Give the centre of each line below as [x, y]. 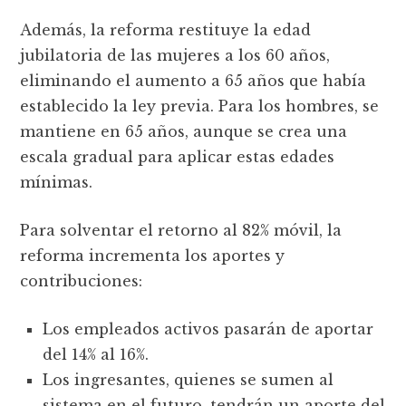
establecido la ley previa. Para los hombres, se [200, 106]
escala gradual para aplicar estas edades [178, 156]
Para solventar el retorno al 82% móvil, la [181, 230]
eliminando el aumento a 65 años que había [193, 80]
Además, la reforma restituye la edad [166, 29]
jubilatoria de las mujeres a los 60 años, [175, 55]
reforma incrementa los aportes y [153, 255]
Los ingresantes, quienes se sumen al [188, 379]
